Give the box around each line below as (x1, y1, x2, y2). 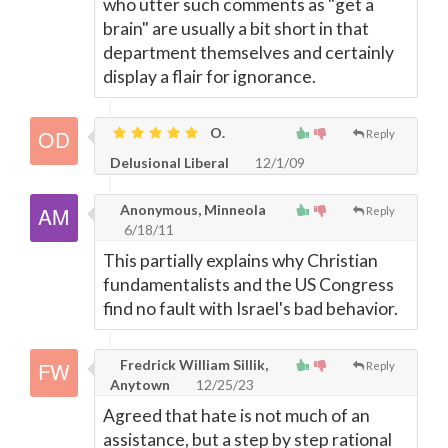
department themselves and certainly (103, 42, 394, 64)
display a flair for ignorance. (103, 66, 316, 88)
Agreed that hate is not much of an (103, 405, 370, 427)
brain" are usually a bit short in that (103, 18, 369, 40)
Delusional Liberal (110, 154, 229, 172)
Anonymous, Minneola (117, 201, 266, 219)
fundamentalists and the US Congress (103, 274, 394, 296)
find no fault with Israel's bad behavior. (103, 298, 398, 320)
